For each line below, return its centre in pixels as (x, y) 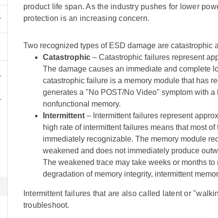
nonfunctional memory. (82, 104)
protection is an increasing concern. (86, 18)
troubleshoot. (46, 205)
